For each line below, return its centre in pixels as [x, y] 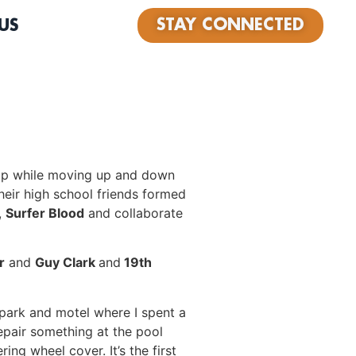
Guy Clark [67, 263]
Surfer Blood [45, 213]
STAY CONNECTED [231, 25]
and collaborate [133, 213]
